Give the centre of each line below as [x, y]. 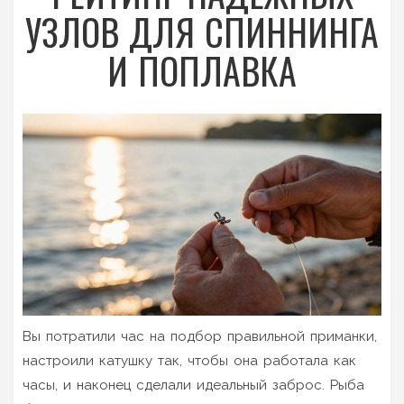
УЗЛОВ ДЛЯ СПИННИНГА [202, 32]
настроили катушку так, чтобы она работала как [189, 360]
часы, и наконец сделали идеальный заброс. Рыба [193, 385]
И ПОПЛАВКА [202, 70]
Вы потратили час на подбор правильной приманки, [200, 336]
